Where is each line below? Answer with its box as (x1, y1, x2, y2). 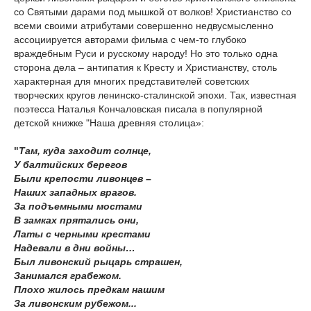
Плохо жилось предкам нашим (14, 284, 165, 296)
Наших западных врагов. (14, 187, 137, 199)
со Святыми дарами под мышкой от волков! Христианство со (14, 6, 292, 18)
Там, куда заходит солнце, (19, 145, 151, 157)
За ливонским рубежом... (14, 298, 137, 310)
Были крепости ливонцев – (14, 173, 151, 185)
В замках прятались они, (14, 215, 139, 226)
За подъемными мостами (14, 201, 142, 212)
